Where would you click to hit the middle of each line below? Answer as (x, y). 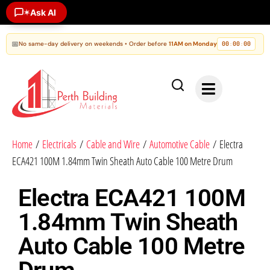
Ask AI (43, 12)
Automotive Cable (180, 144)
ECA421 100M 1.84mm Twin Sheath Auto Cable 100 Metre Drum (122, 161)
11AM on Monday (193, 44)
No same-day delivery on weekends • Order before (94, 44)
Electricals (59, 144)
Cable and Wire (113, 144)
